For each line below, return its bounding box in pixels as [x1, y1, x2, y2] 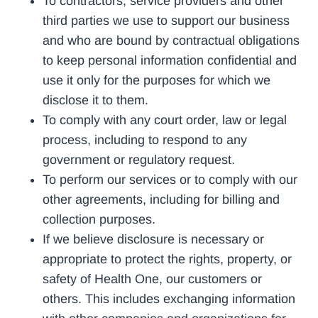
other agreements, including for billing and [43, 192, 280, 207]
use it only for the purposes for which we [43, 72, 270, 87]
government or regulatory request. [43, 152, 235, 167]
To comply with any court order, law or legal [43, 112, 287, 127]
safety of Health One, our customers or [43, 271, 262, 286]
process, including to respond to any [43, 132, 247, 147]
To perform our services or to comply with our [43, 172, 297, 187]
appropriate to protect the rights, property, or [43, 251, 292, 266]
